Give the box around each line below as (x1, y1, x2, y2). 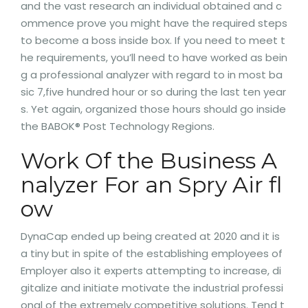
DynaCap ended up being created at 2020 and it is (21, 229, 280, 243)
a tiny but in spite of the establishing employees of (21, 246, 283, 261)
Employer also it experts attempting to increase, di (21, 263, 281, 278)
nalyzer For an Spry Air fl (21, 171, 282, 198)
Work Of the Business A (21, 147, 277, 174)
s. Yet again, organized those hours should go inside (21, 102, 286, 116)
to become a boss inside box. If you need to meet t (21, 33, 285, 47)
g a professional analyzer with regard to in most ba (21, 67, 283, 82)
